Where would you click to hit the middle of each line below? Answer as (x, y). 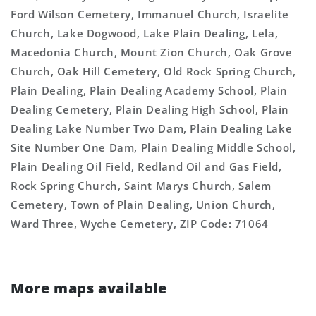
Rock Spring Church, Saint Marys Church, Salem (141, 186)
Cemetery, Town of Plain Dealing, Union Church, (143, 205)
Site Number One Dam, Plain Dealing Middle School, (153, 147)
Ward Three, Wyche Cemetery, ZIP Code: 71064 (140, 224)
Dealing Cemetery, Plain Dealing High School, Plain (150, 109)
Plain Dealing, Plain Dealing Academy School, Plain (150, 90)
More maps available (89, 288)
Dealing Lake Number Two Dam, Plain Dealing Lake (152, 128)
